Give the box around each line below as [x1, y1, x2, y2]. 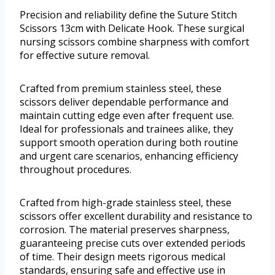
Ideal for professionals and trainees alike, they [20, 122, 233, 136]
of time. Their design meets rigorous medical [20, 250, 225, 264]
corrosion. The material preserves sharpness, [20, 223, 230, 237]
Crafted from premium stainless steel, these [20, 82, 222, 96]
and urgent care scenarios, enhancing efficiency [20, 149, 238, 163]
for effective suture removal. [20, 48, 150, 63]
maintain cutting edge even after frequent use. [20, 109, 234, 123]
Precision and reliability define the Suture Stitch [20, 8, 237, 22]
